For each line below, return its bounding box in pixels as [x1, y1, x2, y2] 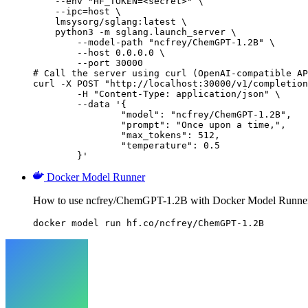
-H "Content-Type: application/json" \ [33, 88, 77, 99]
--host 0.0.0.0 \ [33, 47, 165, 58]
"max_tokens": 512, [33, 129, 121, 140]
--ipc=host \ [33, 5, 121, 16]
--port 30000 [33, 57, 143, 68]
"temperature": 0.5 [33, 140, 121, 151]
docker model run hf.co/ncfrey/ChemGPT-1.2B [33, 217, 264, 228]
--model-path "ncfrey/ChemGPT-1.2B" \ [33, 36, 275, 47]
